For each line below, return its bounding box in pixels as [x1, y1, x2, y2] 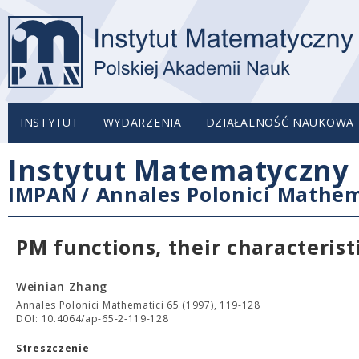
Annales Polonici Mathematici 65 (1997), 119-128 [16, 298, 260, 312]
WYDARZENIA [103, 115, 182, 130]
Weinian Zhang [16, 279, 108, 294]
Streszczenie [16, 341, 90, 355]
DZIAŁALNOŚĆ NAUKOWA [205, 115, 354, 130]
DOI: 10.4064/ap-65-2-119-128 [16, 312, 169, 325]
